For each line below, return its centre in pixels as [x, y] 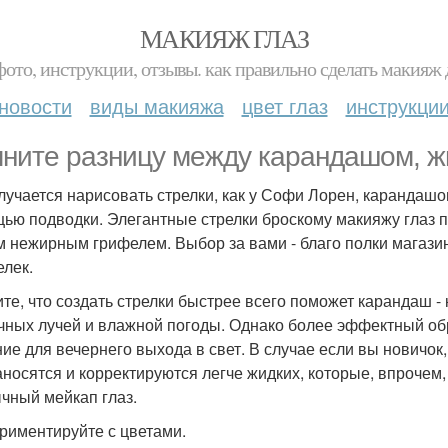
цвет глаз [284, 105]
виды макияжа [156, 105]
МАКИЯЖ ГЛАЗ [224, 38]
